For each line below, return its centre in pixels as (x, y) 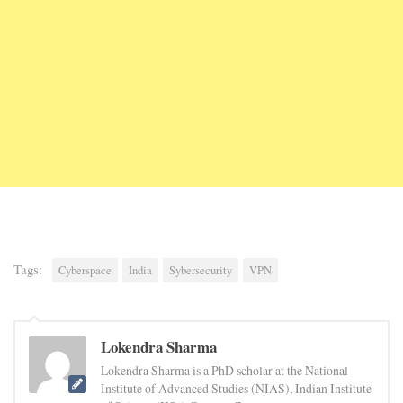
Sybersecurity (201, 270)
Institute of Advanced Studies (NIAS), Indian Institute (236, 388)
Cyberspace (85, 270)
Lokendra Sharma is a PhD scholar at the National (224, 370)
